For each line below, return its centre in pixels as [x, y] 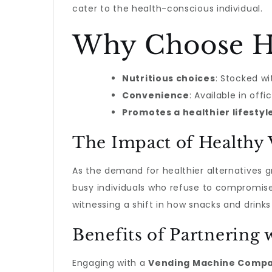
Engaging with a [110, 263]
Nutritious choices [169, 78]
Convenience [156, 95]
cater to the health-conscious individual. [168, 8]
